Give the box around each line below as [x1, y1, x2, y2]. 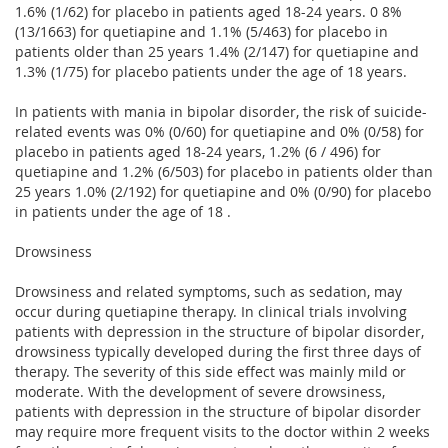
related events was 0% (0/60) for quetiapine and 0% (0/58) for [15, 121, 424, 141]
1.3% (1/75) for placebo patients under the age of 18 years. [15, 61, 407, 81]
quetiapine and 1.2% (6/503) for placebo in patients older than [15, 161, 433, 181]
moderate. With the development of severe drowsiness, [15, 381, 385, 401]
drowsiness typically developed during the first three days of [15, 341, 421, 361]
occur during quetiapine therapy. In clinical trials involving [15, 301, 407, 321]
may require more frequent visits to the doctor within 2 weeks [15, 421, 430, 441]
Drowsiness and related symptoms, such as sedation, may [15, 281, 402, 301]
